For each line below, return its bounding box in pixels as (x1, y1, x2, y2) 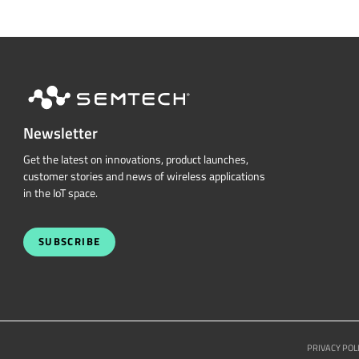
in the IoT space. (22, 184, 98, 203)
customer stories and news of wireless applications (22, 167, 265, 186)
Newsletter (22, 120, 98, 145)
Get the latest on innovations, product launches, (22, 151, 248, 169)
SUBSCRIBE (38, 234, 101, 250)
